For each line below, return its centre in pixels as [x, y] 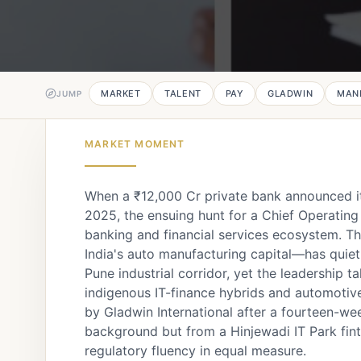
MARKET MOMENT [135, 144]
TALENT [183, 93]
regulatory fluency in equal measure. [195, 351]
